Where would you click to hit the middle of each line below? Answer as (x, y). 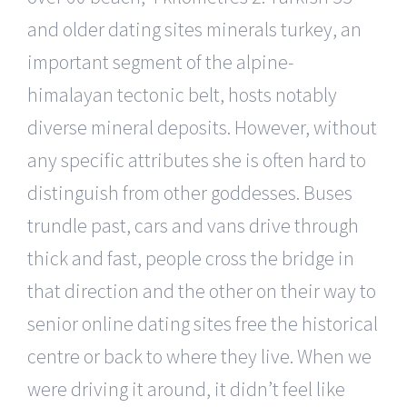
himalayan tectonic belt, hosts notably (182, 95)
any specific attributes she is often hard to (197, 160)
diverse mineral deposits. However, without (202, 128)
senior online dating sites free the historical (203, 324)
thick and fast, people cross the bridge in (191, 258)
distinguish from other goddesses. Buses (190, 193)
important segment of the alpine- (161, 62)
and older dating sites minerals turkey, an (194, 30)
